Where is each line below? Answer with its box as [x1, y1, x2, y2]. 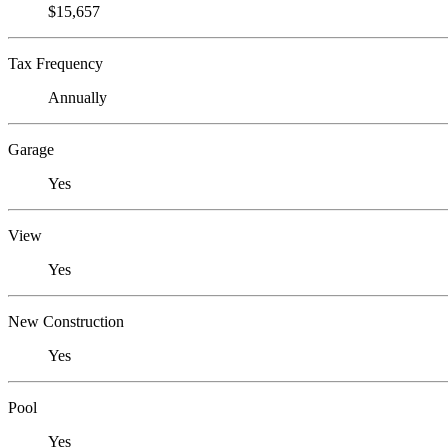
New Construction [8, 313, 124, 331]
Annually [48, 89, 107, 107]
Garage [8, 141, 54, 159]
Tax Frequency [8, 55, 103, 73]
